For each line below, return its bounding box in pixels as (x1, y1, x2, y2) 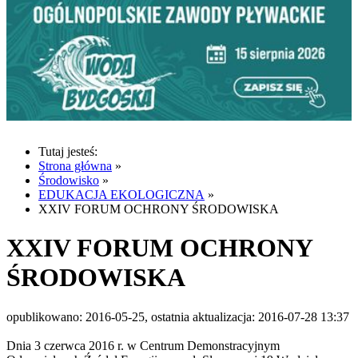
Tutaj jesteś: (38, 144, 97, 158)
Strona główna (38, 158, 112, 173)
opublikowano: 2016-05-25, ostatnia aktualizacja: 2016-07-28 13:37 (6, 309, 349, 324)
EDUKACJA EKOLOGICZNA (38, 187, 205, 201)
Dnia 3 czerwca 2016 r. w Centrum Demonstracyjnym (6, 338, 280, 352)
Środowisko (38, 173, 99, 187)
